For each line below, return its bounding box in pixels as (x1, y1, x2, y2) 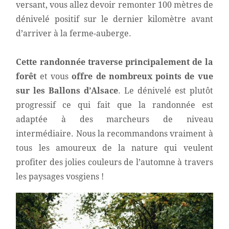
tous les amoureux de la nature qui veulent (16, 143, 213, 153)
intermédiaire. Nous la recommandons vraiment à (16, 128, 213, 139)
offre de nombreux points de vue (72, 71, 213, 81)
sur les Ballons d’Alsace (16, 85, 119, 96)
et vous (36, 71, 72, 81)
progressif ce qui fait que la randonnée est (16, 100, 213, 110)
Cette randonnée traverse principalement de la (16, 57, 213, 67)
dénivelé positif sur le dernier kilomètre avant (16, 14, 213, 24)
